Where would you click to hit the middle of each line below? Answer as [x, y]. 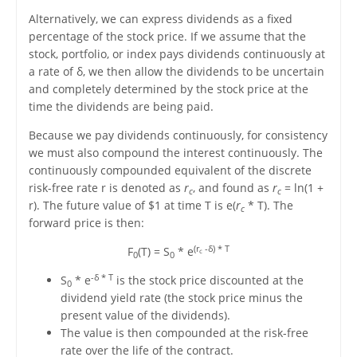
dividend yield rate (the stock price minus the [181, 298]
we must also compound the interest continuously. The [175, 153]
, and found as [232, 188]
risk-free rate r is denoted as [106, 188]
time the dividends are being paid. [121, 107]
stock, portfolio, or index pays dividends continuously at [177, 54]
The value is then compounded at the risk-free [184, 333]
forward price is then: [86, 223]
